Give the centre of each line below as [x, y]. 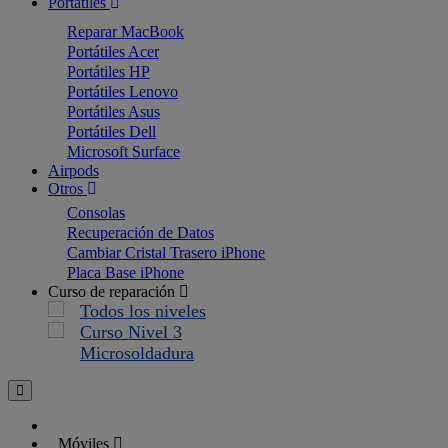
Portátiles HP [108, 71]
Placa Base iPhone [125, 272]
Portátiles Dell [111, 131]
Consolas [96, 212]
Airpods [73, 170]
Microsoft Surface [123, 151]
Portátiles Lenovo [122, 91]
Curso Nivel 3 [131, 332]
